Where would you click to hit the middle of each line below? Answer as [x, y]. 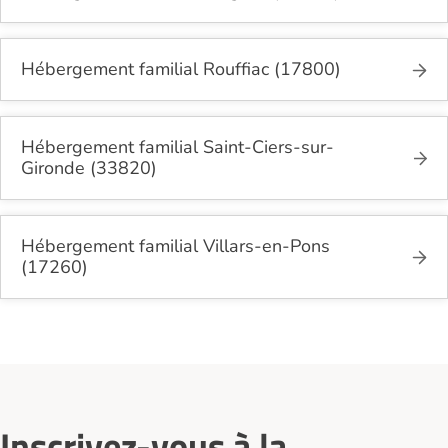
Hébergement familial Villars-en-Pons [175, 246]
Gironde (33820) [89, 168]
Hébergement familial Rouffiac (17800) [181, 69]
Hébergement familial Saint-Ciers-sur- [177, 147]
